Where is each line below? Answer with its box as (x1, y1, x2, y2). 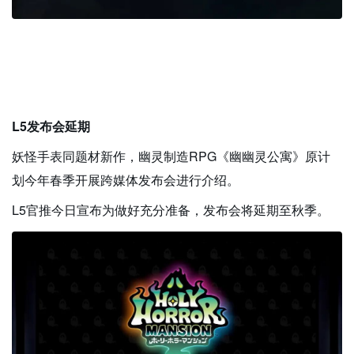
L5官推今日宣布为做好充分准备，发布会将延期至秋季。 (12, 200, 330, 219)
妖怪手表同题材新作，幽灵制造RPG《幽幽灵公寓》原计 (12, 146, 330, 165)
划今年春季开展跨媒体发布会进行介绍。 (12, 170, 239, 189)
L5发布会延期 (12, 116, 90, 135)
